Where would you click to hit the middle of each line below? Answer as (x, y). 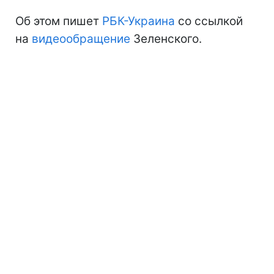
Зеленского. (168, 39)
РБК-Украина (139, 21)
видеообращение (83, 39)
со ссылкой (209, 21)
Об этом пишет (59, 21)
